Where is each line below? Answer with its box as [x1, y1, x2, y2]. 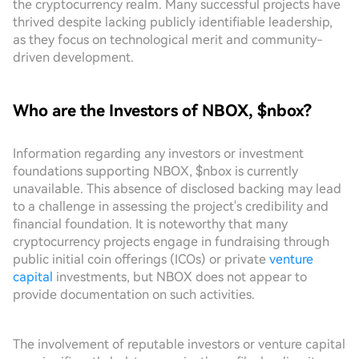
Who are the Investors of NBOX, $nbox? [13, 101, 312, 120]
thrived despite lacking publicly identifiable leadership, [13, 14, 333, 30]
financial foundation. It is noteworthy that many [13, 216, 288, 232]
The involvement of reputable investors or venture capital [13, 337, 345, 352]
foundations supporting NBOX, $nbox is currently [13, 163, 298, 179]
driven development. [13, 50, 134, 65]
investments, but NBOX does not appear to [53, 269, 307, 284]
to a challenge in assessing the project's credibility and [13, 199, 329, 214]
